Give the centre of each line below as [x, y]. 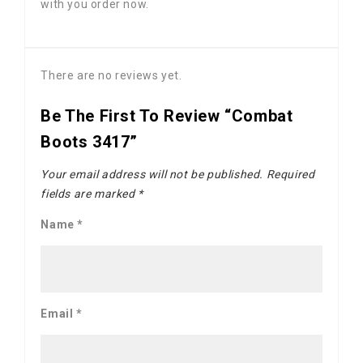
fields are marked [90, 194]
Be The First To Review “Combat [167, 116]
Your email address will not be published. [152, 175]
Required [289, 175]
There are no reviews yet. [111, 76]
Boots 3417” [89, 142]
